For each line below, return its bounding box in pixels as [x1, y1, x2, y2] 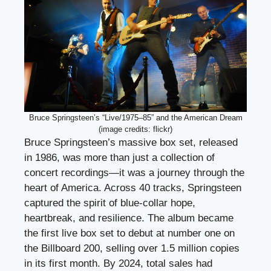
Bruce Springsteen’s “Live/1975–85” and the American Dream [28, 113, 243, 122]
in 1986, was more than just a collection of [24, 151, 215, 163]
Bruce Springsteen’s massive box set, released [24, 136, 238, 148]
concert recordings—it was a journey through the [24, 166, 244, 178]
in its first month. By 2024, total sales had [24, 257, 212, 269]
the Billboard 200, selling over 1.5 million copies [24, 242, 240, 254]
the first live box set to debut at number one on [24, 227, 235, 239]
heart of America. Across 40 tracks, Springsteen [24, 181, 241, 194]
